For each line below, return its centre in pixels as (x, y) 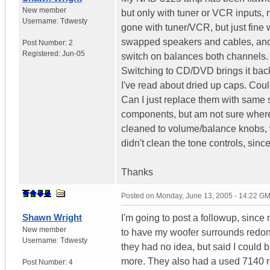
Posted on (139, 196)
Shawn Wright (52, 217)
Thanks (137, 172)
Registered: (42, 53)
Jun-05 (74, 53)
